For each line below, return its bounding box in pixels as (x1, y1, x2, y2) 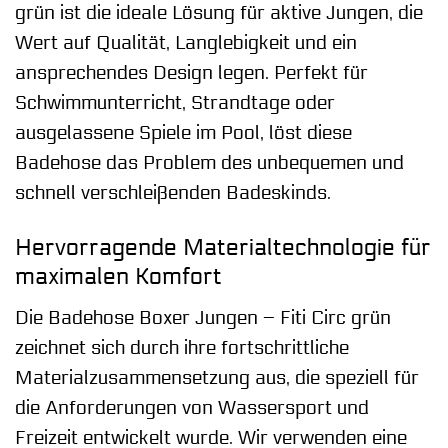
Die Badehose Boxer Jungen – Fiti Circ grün (15, 306, 391, 329)
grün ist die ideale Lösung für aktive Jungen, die (15, 2, 423, 25)
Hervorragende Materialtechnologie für (15, 234, 431, 262)
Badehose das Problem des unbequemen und (15, 152, 404, 175)
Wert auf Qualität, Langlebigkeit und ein (15, 32, 357, 55)
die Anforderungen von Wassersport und (15, 396, 369, 419)
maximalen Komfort (15, 263, 222, 291)
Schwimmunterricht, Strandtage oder (15, 92, 335, 115)
